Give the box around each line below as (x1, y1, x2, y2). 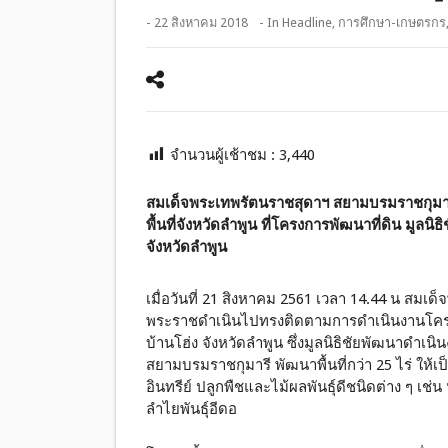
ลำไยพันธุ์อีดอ (146, 400, 237, 418)
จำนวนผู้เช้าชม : (170, 146, 279, 164)
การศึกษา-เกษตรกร (338, 15, 446, 30)
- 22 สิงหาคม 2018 (146, 15, 248, 30)
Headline (282, 15, 332, 30)
